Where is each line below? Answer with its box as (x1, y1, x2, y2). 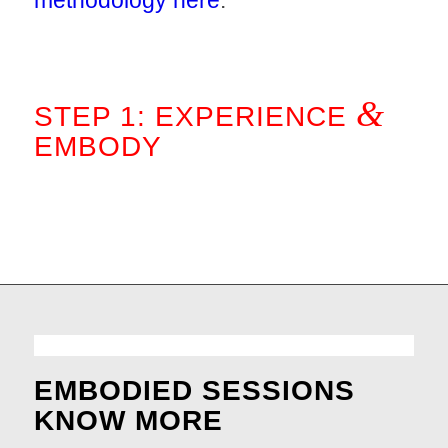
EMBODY (33, 131, 162, 163)
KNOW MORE (33, 405, 223, 437)
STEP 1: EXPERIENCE (33, 101, 356, 133)
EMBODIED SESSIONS (33, 375, 373, 407)
